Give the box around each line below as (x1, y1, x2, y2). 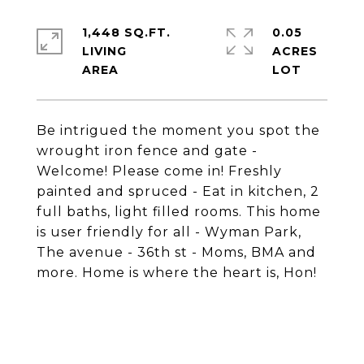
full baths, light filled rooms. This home (37, 204, 321, 219)
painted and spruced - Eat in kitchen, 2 (37, 184, 319, 199)
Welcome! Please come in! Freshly (37, 163, 282, 179)
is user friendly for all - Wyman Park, (37, 224, 301, 240)
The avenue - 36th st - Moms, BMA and (37, 245, 316, 260)
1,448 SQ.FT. (82, 25, 171, 40)
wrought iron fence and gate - (37, 143, 258, 158)
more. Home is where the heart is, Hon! (37, 265, 317, 280)
